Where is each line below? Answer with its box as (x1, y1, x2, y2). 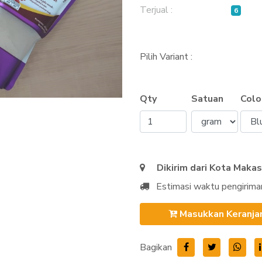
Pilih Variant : (140, 50, 192, 63)
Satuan (191, 92, 223, 105)
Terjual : (140, 4, 173, 16)
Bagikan (140, 241, 172, 254)
